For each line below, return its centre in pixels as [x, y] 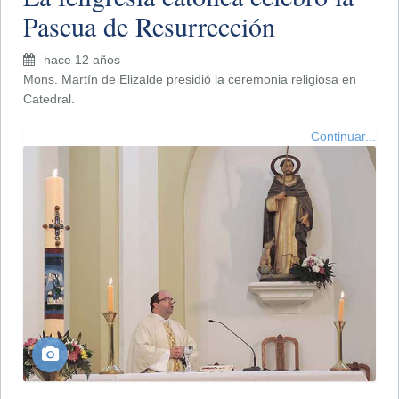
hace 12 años [82, 59]
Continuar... [343, 136]
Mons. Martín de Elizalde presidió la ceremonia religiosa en [190, 79]
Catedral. [49, 98]
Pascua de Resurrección [149, 25]
